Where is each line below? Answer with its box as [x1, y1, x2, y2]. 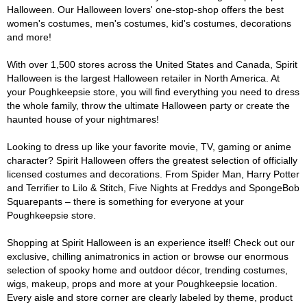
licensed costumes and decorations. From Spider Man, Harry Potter [7, 169, 299, 180]
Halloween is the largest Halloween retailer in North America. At [7, 73, 280, 84]
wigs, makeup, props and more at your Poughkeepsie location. [7, 278, 278, 289]
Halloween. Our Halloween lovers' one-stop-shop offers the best [7, 4, 284, 15]
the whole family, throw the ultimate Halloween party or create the [7, 100, 290, 111]
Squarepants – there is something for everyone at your [7, 196, 244, 207]
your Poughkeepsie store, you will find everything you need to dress [7, 86, 299, 97]
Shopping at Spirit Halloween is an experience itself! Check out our [7, 237, 295, 248]
